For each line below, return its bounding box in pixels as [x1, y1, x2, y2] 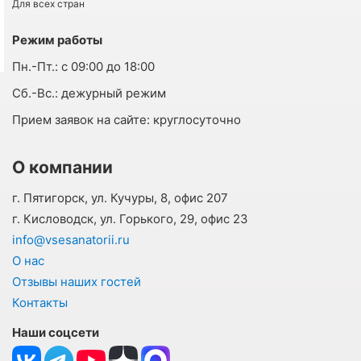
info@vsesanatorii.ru [12, 231, 130, 247]
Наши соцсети [12, 324, 99, 340]
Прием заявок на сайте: [12, 111, 150, 127]
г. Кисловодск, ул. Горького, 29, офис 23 [12, 210, 248, 226]
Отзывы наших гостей [12, 273, 141, 289]
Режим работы [12, 31, 102, 48]
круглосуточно [150, 111, 241, 127]
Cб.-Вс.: [12, 85, 58, 101]
